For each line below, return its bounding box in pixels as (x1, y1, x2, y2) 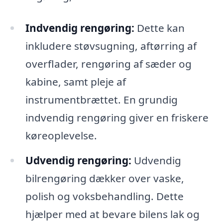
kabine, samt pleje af (25, 75, 126, 89)
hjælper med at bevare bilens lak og (25, 207, 200, 221)
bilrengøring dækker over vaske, (25, 171, 184, 185)
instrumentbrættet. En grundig (25, 93, 178, 107)
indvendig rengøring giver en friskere (25, 111, 209, 125)
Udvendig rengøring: (25, 153, 131, 167)
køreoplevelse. (25, 128, 97, 143)
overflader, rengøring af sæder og (25, 57, 192, 71)
